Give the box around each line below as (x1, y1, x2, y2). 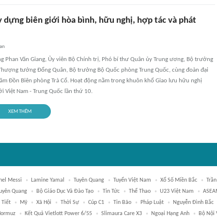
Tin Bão (113, 200, 131, 205)
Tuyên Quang (74, 177, 104, 183)
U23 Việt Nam (160, 188, 194, 194)
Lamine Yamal (31, 177, 64, 183)
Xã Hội (36, 200, 51, 205)
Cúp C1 (88, 200, 104, 205)
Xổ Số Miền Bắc (160, 177, 197, 183)
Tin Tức (103, 188, 120, 194)
